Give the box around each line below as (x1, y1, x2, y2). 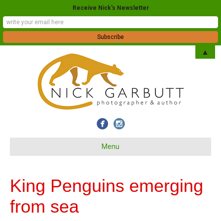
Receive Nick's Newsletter (72, 4, 149, 11)
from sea (10, 196, 79, 217)
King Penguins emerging (10, 176, 203, 196)
